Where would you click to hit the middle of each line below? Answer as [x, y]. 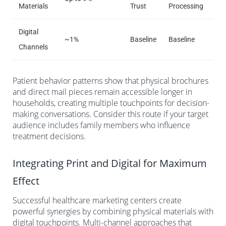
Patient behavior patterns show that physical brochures [110, 80]
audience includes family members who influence [101, 125]
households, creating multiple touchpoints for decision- [111, 103]
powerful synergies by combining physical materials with [113, 211]
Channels [33, 47]
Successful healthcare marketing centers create [97, 200]
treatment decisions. [49, 136]
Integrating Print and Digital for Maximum [110, 163]
